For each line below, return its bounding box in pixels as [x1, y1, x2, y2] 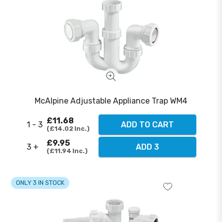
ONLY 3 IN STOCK [15, 179, 64, 187]
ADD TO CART [120, 120, 174, 130]
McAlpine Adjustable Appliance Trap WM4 [35, 96, 187, 106]
